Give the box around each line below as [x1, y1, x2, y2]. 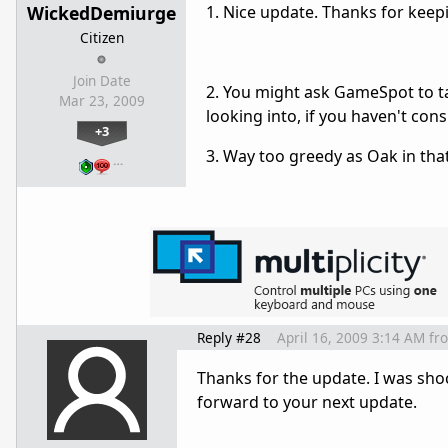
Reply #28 [197, 328, 261, 348]
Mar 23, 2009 [58, 92, 145, 111]
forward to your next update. [197, 391, 417, 414]
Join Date [72, 72, 131, 91]
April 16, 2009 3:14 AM [277, 328, 425, 348]
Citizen [79, 28, 124, 48]
